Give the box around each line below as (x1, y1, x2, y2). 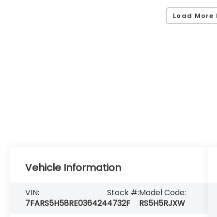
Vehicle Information (25, 161, 122, 175)
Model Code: (139, 187, 186, 199)
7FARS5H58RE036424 (25, 198, 108, 209)
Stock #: (107, 187, 139, 199)
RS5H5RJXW (139, 198, 186, 209)
